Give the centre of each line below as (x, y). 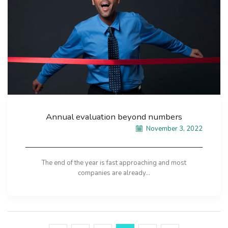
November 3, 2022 (174, 129)
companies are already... (114, 173)
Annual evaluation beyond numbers (114, 117)
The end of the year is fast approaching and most (114, 163)
